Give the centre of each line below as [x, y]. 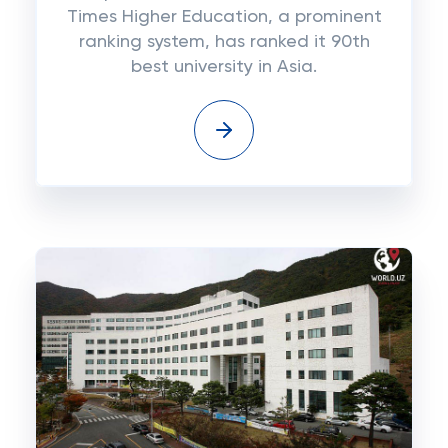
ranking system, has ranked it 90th [224, 42]
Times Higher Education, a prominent [224, 17]
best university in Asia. [224, 67]
